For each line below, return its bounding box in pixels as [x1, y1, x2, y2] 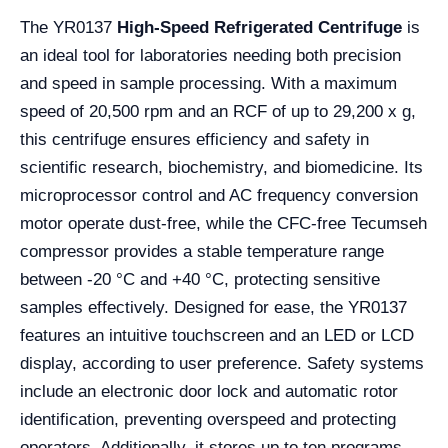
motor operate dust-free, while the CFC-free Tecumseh [20, 214, 427, 233]
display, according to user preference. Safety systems [20, 354, 424, 373]
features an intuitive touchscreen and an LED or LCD [20, 326, 414, 345]
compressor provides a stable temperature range [20, 242, 384, 261]
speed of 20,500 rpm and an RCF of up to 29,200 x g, [20, 102, 416, 121]
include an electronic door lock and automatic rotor [20, 382, 398, 401]
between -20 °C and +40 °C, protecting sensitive [20, 270, 380, 289]
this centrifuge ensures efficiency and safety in [20, 130, 369, 149]
